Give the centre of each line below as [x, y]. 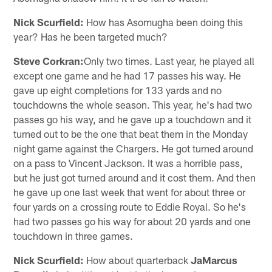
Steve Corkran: [49, 60]
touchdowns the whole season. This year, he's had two [133, 104]
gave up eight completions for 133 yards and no [118, 90]
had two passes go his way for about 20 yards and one [132, 221]
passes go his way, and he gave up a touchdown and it [133, 119]
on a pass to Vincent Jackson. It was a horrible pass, [128, 162]
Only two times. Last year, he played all [169, 60]
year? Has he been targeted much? [91, 36]
